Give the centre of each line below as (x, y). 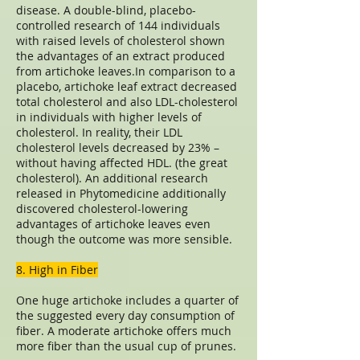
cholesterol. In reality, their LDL (99, 132)
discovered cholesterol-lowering (102, 209)
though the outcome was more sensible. (124, 239)
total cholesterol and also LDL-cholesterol (127, 102)
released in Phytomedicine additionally (121, 193)
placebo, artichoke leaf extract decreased (127, 86)
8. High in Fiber (57, 270)
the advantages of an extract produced (121, 56)
